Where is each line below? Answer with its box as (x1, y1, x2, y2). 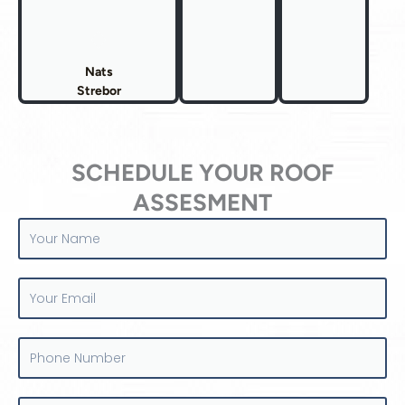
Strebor (76, 83, 121, 99)
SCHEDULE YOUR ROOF (71, 158, 334, 187)
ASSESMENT (133, 188, 272, 217)
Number (17, 355, 69, 373)
